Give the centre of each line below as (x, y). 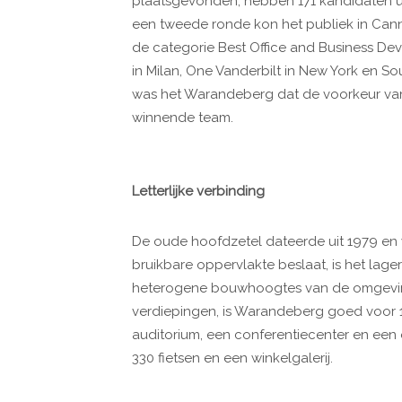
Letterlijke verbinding (198, 191)
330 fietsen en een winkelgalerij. (232, 358)
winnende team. (184, 117)
